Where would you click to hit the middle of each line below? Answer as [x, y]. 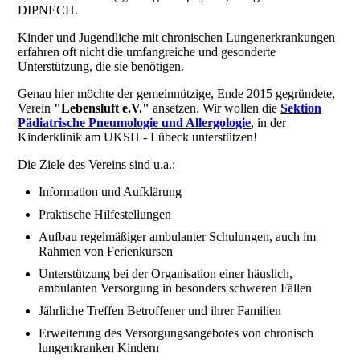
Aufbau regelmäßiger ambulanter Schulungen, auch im [178, 237]
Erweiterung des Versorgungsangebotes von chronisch [176, 333]
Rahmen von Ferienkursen [108, 252]
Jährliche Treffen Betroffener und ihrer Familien [160, 311]
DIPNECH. [48, 10]
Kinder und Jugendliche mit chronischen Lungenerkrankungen [177, 38]
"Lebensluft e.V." [102, 108]
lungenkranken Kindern [101, 348]
